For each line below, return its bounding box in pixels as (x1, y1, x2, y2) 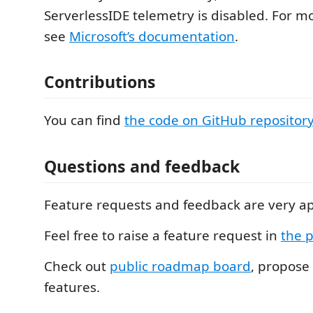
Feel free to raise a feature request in (44, 226, 281, 245)
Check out (44, 256, 110, 275)
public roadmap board (110, 256, 251, 275)
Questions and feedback (44, 154, 240, 177)
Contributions (44, 71, 156, 94)
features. (44, 277, 100, 296)
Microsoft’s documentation (69, 27, 235, 45)
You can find (44, 111, 124, 130)
